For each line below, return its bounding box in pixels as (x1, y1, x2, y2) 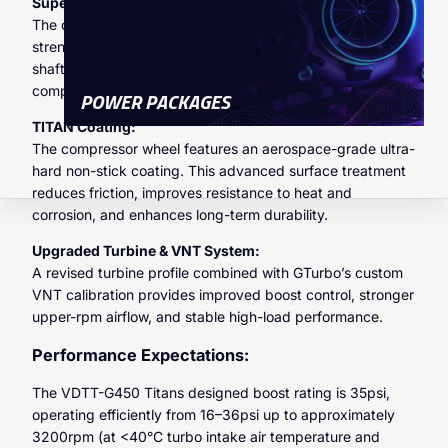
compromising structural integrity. (32, 81, 251, 99)
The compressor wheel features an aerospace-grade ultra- (32, 139, 415, 157)
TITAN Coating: (32, 117, 136, 135)
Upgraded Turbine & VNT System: (32, 241, 260, 259)
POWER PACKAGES (80, 86, 230, 117)
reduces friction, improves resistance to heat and (32, 183, 352, 201)
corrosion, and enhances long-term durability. (32, 205, 328, 223)
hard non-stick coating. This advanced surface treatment (32, 161, 406, 179)
